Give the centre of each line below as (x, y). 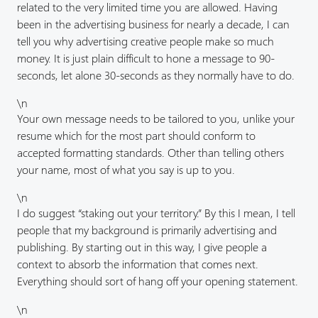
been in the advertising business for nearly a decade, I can (153, 24)
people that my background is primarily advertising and (147, 230)
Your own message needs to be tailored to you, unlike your (156, 119)
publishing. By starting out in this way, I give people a (142, 247)
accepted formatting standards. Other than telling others (150, 153)
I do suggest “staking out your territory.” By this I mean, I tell (156, 213)
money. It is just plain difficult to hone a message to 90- (146, 58)
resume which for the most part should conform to (136, 136)
